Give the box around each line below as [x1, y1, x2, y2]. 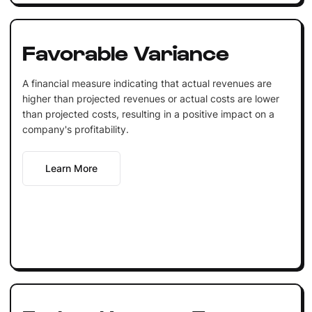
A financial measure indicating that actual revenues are [22, 77, 272, 89]
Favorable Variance [22, 38, 229, 64]
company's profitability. [22, 123, 129, 135]
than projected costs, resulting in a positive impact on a [22, 107, 274, 120]
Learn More [45, 162, 97, 174]
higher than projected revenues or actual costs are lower [22, 92, 279, 104]
